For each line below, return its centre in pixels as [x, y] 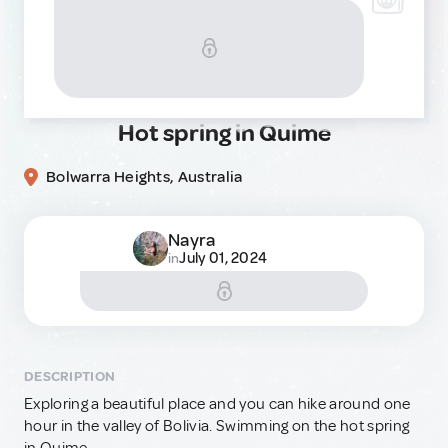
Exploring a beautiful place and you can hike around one [217, 404]
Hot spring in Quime [224, 133]
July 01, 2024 [223, 258]
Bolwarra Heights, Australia [144, 177]
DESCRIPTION [70, 376]
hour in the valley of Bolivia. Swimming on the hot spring [217, 426]
